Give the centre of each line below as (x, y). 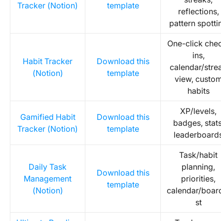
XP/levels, (198, 111)
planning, (198, 167)
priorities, (198, 179)
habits (198, 91)
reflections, (198, 11)
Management (48, 179)
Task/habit (198, 155)
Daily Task (48, 167)
